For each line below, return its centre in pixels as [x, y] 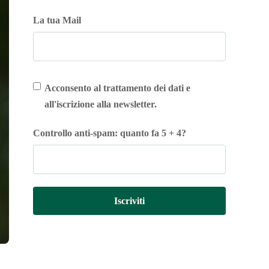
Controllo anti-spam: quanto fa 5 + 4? [110, 133]
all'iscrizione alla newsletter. [101, 104]
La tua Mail [57, 20]
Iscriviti [130, 201]
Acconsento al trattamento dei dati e [118, 88]
